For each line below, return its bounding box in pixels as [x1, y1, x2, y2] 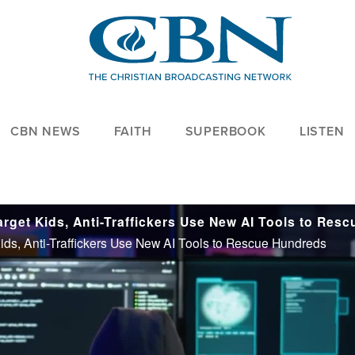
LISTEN [299, 122, 345, 141]
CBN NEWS [10, 122, 81, 141]
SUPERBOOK [185, 122, 266, 141]
